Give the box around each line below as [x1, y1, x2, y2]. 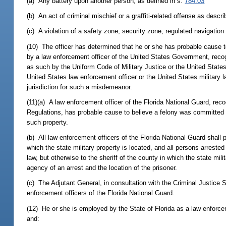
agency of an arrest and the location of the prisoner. [27, 164, 178, 172]
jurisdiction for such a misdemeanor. [27, 83, 133, 91]
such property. [27, 118, 69, 126]
